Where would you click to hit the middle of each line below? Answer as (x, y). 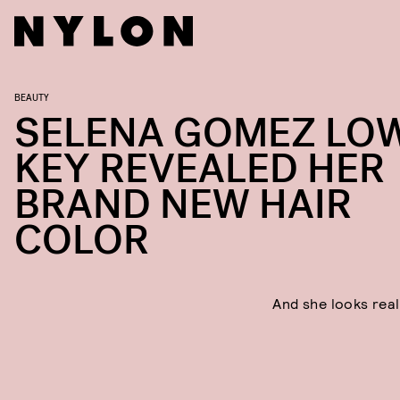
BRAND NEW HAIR (183, 205)
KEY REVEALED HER (200, 169)
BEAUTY (32, 96)
